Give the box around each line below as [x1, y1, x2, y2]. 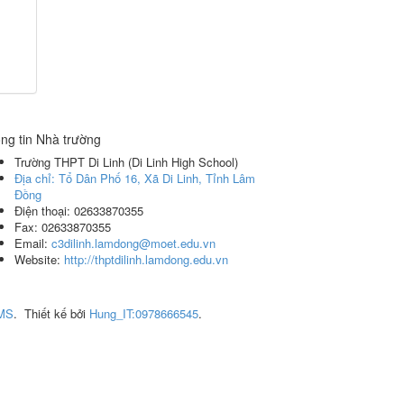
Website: [14, 250, 64, 268]
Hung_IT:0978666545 [89, 304, 198, 322]
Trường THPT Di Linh [14, 152, 124, 170]
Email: [14, 234, 51, 252]
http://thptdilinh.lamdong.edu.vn [64, 250, 228, 268]
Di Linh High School [132, 152, 234, 170]
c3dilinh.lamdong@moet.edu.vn [51, 234, 216, 252]
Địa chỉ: [14, 169, 59, 187]
